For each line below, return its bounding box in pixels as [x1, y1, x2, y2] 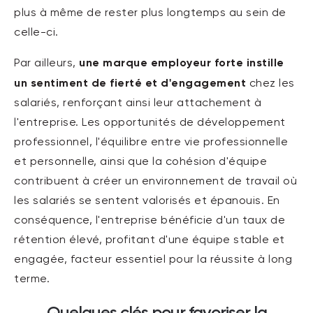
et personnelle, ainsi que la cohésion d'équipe [14, 156, 267, 168]
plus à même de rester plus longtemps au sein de [14, 8, 286, 20]
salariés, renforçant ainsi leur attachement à [14, 98, 262, 110]
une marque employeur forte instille [79, 56, 284, 70]
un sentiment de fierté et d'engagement [14, 76, 246, 90]
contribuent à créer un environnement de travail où [14, 176, 297, 188]
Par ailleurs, [14, 58, 79, 70]
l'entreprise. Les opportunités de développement [14, 117, 286, 129]
